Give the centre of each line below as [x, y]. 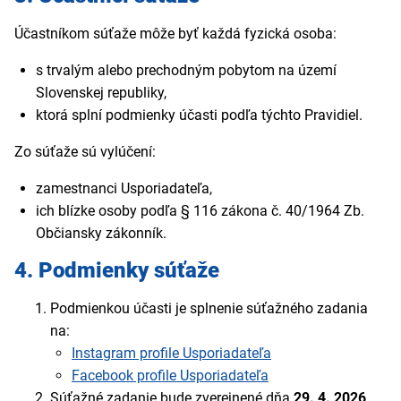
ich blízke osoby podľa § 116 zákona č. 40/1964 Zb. [200, 211]
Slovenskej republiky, [101, 93]
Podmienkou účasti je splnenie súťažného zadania [209, 309]
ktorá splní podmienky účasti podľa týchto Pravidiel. [199, 115]
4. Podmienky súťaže [117, 271]
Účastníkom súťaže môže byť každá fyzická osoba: [175, 34]
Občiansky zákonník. [101, 234]
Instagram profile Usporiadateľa [171, 354]
